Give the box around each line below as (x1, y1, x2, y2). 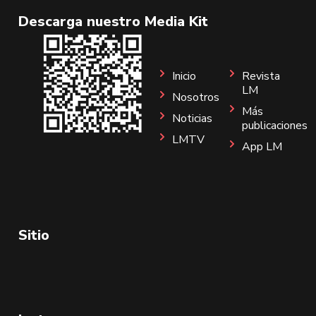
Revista (242, 68, 280, 84)
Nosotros (172, 89, 219, 105)
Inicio (172, 68, 196, 84)
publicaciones (242, 117, 308, 133)
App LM (242, 138, 282, 154)
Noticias (172, 110, 212, 126)
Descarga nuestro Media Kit (18, 12, 208, 32)
